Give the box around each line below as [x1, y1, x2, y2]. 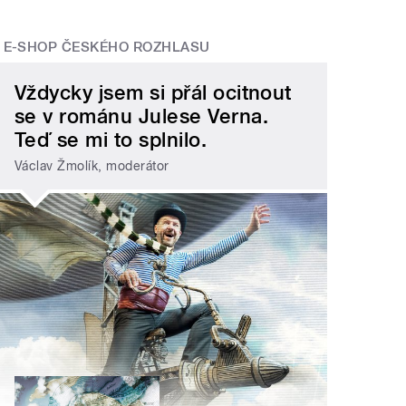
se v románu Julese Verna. [14, 104, 269, 129]
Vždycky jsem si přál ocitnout [14, 81, 292, 105]
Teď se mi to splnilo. [14, 128, 208, 152]
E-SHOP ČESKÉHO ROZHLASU [3, 38, 210, 55]
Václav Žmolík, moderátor [14, 158, 169, 173]
